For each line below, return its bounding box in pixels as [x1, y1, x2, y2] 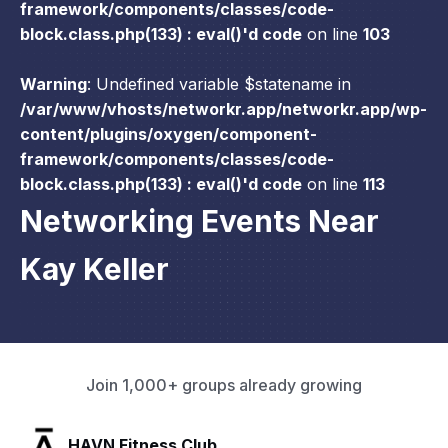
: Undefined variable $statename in [87, 74, 351, 95]
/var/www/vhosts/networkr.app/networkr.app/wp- [20, 99, 427, 120]
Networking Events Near [20, 203, 379, 240]
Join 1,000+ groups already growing [86, 375, 362, 396]
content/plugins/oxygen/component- [20, 124, 317, 145]
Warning [20, 74, 87, 95]
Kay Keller [20, 251, 169, 288]
